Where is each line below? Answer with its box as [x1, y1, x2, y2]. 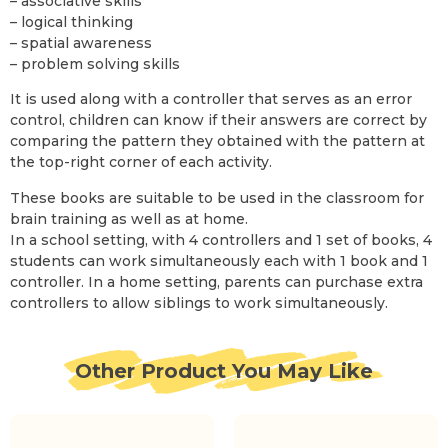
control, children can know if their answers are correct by [10, 111, 427, 130]
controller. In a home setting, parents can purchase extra [10, 272, 423, 291]
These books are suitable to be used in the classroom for [10, 188, 424, 207]
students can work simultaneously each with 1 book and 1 [10, 251, 428, 270]
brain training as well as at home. [10, 209, 248, 228]
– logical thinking [10, 13, 133, 32]
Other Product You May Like [75, 359, 373, 384]
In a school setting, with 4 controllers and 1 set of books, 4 [10, 230, 432, 249]
